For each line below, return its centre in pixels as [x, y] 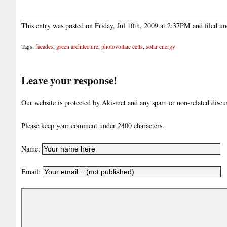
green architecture [77, 46]
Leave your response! [69, 80]
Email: [32, 171]
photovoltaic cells [122, 46]
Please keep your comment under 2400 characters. [93, 126]
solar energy [161, 46]
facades [44, 46]
